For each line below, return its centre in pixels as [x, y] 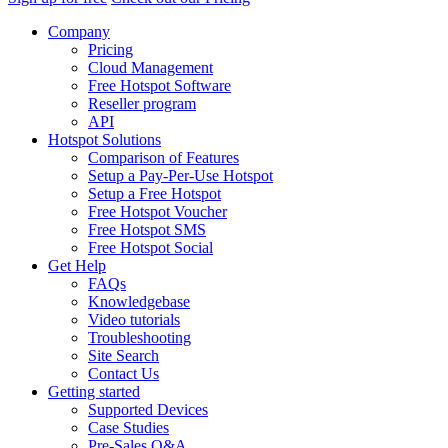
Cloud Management [150, 68]
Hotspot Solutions [104, 140]
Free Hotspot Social [150, 248]
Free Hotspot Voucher [157, 212]
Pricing [110, 50]
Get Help [77, 266]
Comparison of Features [163, 158]
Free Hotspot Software [159, 86]
